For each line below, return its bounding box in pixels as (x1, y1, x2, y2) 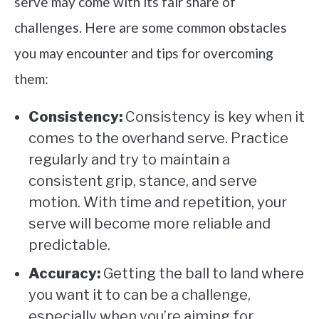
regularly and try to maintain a (28, 150, 230, 168)
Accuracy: (28, 264, 100, 282)
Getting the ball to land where (100, 264, 304, 282)
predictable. (28, 236, 110, 253)
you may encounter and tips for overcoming (14, 44, 273, 61)
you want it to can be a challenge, (28, 286, 251, 303)
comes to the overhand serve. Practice (28, 129, 288, 147)
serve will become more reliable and (28, 214, 271, 232)
